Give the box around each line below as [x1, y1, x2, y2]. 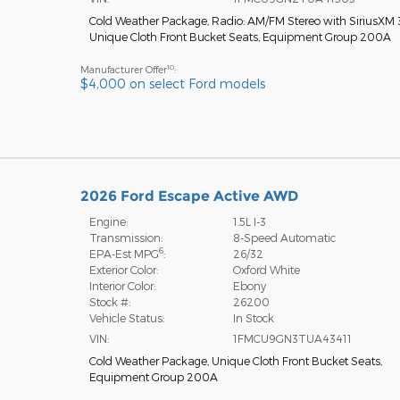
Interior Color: [88, 279, 155, 292]
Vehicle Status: [88, 311, 164, 324]
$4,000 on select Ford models [79, 75, 265, 91]
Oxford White [233, 262, 301, 276]
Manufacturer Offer [79, 62, 167, 75]
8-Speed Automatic [233, 230, 337, 244]
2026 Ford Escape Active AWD [79, 187, 298, 204]
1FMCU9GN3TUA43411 [233, 331, 353, 345]
